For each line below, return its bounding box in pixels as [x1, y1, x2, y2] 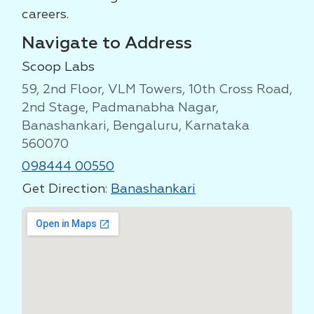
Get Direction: [22, 183, 111, 196]
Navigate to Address [22, 35, 192, 52]
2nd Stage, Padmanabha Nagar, [22, 102, 219, 114]
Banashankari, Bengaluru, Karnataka [22, 120, 250, 132]
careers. [22, 8, 69, 21]
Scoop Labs [22, 60, 95, 74]
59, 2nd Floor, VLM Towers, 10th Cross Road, [22, 83, 292, 96]
